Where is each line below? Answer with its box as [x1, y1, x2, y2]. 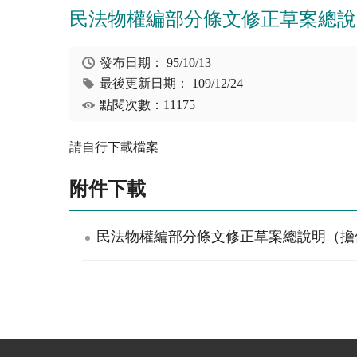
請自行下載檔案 [69, 140, 159, 155]
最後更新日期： [100, 76, 193, 91]
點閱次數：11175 [100, 97, 196, 112]
